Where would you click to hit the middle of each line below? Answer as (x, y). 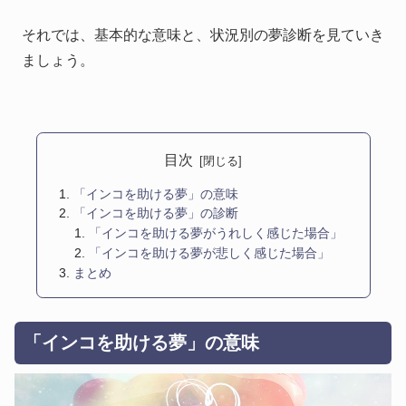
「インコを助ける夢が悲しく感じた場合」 (210, 253)
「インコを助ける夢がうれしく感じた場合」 (216, 233)
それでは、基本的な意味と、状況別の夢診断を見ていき (203, 35)
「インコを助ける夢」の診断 (155, 213)
